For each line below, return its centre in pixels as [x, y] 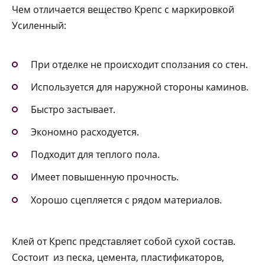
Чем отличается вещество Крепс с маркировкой [123, 10]
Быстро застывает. [73, 109]
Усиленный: [39, 26]
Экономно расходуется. [85, 132]
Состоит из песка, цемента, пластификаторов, [118, 257]
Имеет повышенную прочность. [105, 177]
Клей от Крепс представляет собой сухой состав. [124, 241]
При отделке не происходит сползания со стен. [139, 64]
